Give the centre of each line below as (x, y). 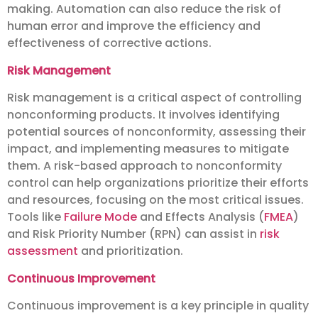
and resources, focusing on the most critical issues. (155, 200)
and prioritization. (131, 251)
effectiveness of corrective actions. (109, 43)
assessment (43, 251)
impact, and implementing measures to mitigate (148, 149)
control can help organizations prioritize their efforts (158, 183)
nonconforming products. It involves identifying (143, 115)
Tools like (35, 217)
